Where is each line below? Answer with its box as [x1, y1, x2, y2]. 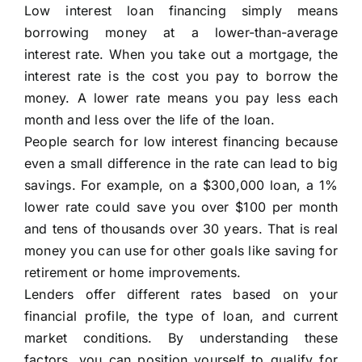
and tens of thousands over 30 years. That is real [23, 221, 339, 238]
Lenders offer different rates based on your [23, 286, 339, 303]
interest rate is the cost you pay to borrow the [23, 68, 339, 85]
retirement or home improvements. [23, 264, 242, 281]
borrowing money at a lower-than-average [23, 24, 339, 41]
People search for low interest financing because [23, 133, 339, 150]
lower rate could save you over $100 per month [23, 199, 339, 216]
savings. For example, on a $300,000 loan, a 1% [23, 177, 339, 194]
